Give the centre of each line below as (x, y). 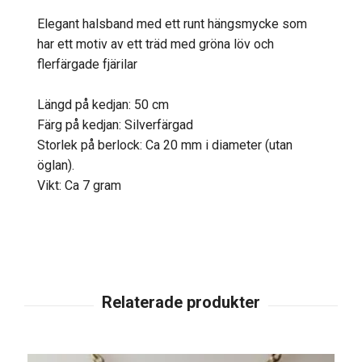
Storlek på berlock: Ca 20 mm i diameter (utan (165, 145)
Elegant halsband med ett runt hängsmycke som (172, 23)
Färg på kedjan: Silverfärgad (115, 124)
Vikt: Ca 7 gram (79, 185)
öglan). (56, 165)
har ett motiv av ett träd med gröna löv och (156, 44)
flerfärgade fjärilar (87, 64)
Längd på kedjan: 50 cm (103, 104)
